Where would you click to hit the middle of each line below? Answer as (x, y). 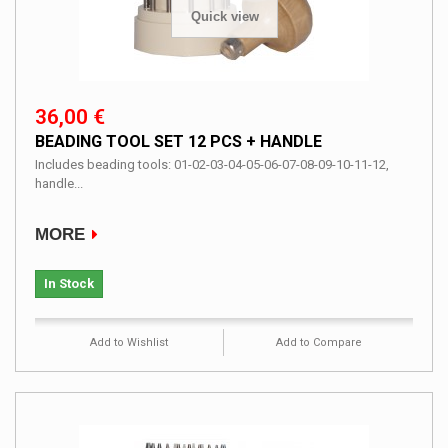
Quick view (224, 16)
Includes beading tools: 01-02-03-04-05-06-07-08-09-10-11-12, (212, 164)
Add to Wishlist (129, 342)
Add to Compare (318, 342)
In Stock (69, 283)
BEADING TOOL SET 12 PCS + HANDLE (178, 141)
